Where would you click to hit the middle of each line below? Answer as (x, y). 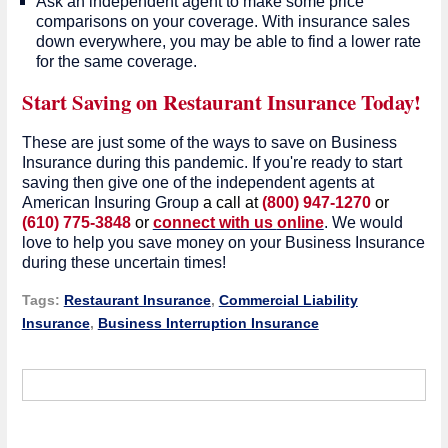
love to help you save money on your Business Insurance (223, 242)
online (300, 222)
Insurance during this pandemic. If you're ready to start (211, 162)
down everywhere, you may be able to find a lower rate (228, 41)
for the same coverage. (116, 61)
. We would (363, 222)
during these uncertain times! (123, 262)
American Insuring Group (112, 202)
